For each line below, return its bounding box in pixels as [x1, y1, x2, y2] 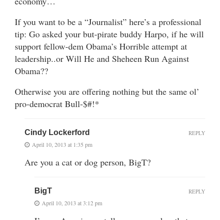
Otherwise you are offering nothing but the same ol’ [15, 85, 199, 97]
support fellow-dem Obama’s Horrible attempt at [15, 40, 187, 52]
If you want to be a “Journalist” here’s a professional [15, 15, 201, 27]
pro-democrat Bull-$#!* [15, 97, 99, 110]
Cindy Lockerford [25, 128, 90, 137]
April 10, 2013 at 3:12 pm [42, 198, 102, 207]
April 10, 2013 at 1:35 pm [32, 140, 92, 148]
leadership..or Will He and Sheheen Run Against [15, 52, 189, 64]
